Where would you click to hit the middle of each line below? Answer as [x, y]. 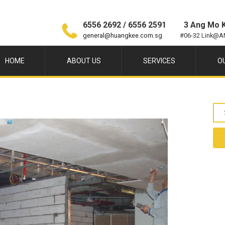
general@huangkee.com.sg [123, 35]
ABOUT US [84, 61]
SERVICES [159, 61]
